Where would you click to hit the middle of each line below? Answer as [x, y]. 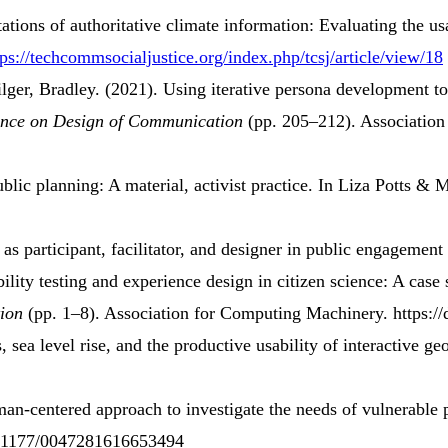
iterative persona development [320, 89]
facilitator [145, 249]
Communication [185, 121]
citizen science [330, 281]
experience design [188, 281]
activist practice [251, 185]
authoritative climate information [189, 25]
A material [146, 185]
